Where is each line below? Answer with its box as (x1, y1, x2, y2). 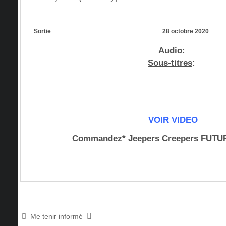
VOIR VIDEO (148, 115, 198, 125)
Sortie (33, 28, 51, 35)
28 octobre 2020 (162, 28, 209, 35)
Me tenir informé (30, 212, 83, 220)
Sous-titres (148, 58, 192, 68)
